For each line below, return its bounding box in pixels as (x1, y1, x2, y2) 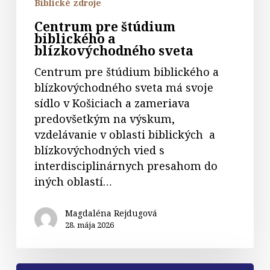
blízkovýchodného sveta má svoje (34, 80, 213, 95)
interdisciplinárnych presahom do (34, 159, 218, 174)
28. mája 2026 (64, 219, 114, 231)
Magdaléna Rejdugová (64, 207, 157, 219)
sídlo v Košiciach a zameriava (34, 96, 190, 111)
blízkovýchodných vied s (34, 143, 165, 158)
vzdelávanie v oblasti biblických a (34, 127, 215, 142)
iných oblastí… (34, 174, 112, 189)
